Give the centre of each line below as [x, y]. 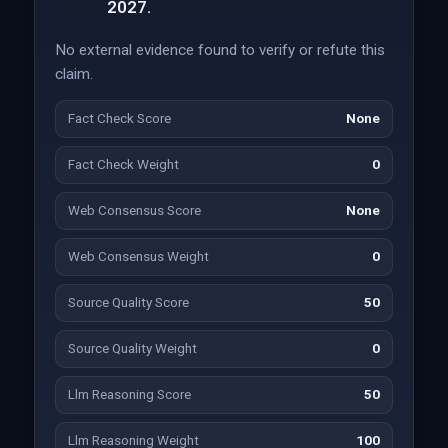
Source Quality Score [128, 302]
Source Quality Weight [132, 348]
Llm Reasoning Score [129, 394]
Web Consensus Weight [138, 256]
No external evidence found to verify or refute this [219, 50]
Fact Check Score [119, 118]
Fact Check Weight [123, 164]
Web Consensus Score [134, 210]
